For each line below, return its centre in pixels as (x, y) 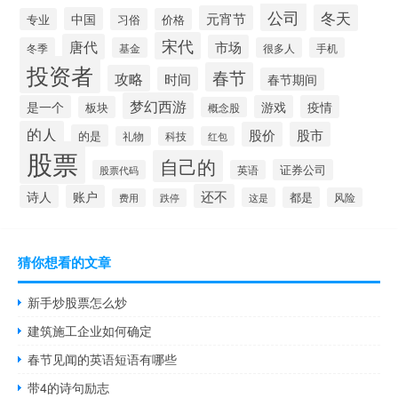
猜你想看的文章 (64, 263)
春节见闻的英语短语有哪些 (103, 359)
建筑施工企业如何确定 (90, 331)
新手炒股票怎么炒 (78, 302)
